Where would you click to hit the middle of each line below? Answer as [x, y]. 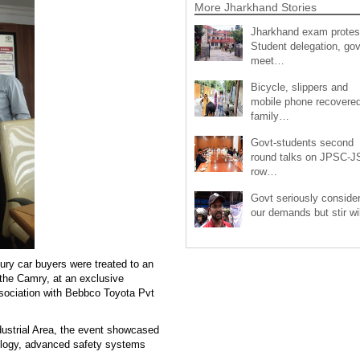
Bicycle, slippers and [299, 87]
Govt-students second [302, 142]
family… [270, 116]
